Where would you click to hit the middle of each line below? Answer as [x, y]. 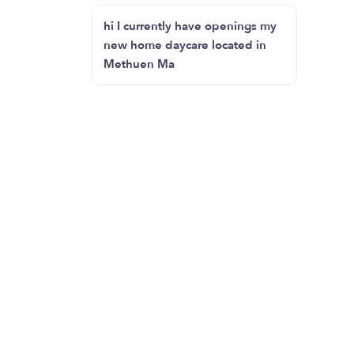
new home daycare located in [185, 45]
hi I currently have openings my [190, 26]
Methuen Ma [139, 64]
